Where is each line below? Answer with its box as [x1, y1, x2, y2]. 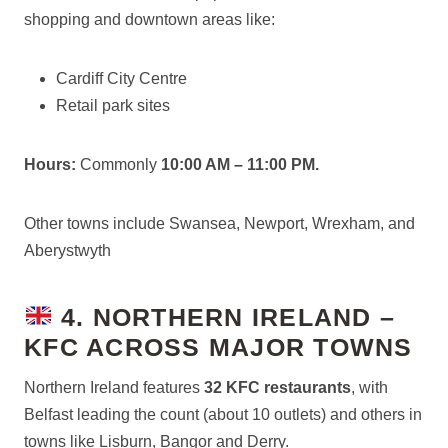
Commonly [76, 156, 161, 173]
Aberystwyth [24, 242, 111, 259]
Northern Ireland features [24, 379, 204, 396]
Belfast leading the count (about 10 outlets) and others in [24, 406, 422, 423]
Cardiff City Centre [56, 70, 187, 87]
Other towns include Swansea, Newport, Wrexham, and [24, 215, 415, 232]
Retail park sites [56, 97, 170, 114]
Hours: [24, 156, 76, 173]
